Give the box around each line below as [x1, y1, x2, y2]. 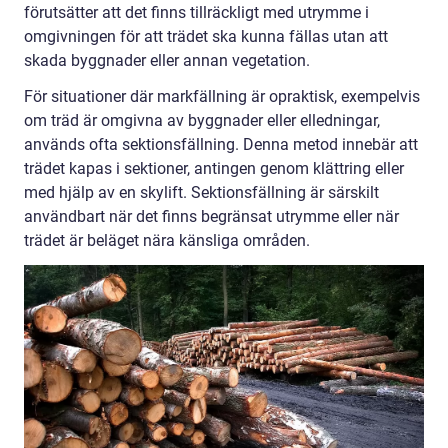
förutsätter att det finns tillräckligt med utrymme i [24, 3, 369, 23]
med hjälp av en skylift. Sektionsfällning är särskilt [24, 183, 379, 203]
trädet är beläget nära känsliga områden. [24, 231, 310, 251]
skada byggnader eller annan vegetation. [24, 51, 310, 71]
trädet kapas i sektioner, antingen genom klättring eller [24, 159, 404, 179]
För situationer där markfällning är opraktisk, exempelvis [24, 87, 420, 107]
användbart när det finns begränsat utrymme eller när [24, 207, 399, 227]
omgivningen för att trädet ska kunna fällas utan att [24, 27, 388, 47]
